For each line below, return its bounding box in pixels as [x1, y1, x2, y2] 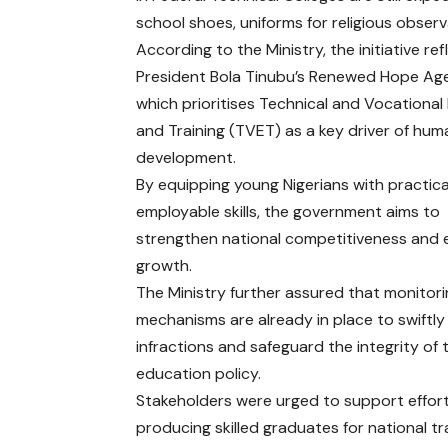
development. [136, 147, 237, 169]
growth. [136, 255, 193, 277]
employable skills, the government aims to [136, 201, 441, 223]
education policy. [136, 363, 262, 385]
